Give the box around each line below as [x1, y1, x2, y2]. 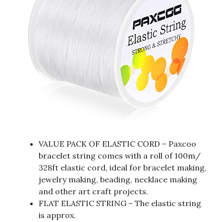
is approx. [39, 210, 76, 221]
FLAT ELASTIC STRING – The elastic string [39, 198, 201, 209]
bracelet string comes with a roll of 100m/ [39, 151, 201, 161]
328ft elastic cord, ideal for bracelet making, [39, 163, 207, 173]
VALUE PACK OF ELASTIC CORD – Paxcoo [39, 139, 196, 149]
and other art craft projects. [39, 186, 148, 197]
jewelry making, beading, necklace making [39, 174, 197, 185]
